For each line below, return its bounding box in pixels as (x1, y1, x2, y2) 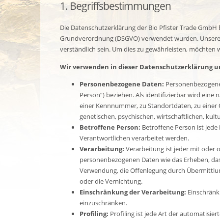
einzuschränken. (80, 198, 127, 207)
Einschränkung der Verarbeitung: (80, 187, 186, 196)
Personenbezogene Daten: (80, 79, 164, 88)
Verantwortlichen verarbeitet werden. (80, 133, 189, 142)
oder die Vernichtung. (80, 176, 142, 186)
